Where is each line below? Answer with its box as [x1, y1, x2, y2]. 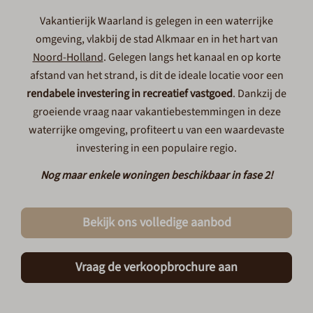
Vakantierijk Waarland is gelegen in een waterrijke [40, 13, 273, 29]
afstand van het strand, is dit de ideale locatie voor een [29, 67, 284, 83]
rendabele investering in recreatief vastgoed [27, 85, 233, 101]
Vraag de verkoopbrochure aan [75, 259, 238, 277]
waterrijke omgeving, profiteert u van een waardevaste [29, 122, 284, 138]
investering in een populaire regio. [76, 140, 237, 156]
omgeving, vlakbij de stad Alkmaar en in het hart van [35, 31, 278, 47]
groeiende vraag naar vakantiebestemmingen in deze [32, 103, 281, 119]
